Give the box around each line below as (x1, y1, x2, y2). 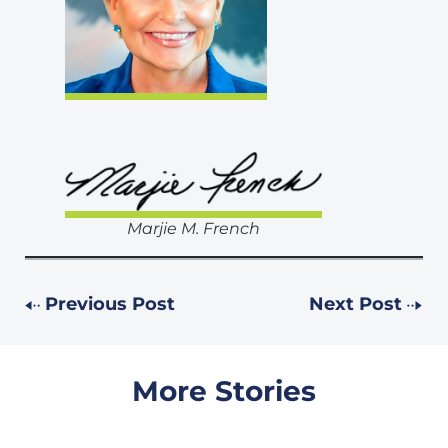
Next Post (309, 293, 402, 316)
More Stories (132, 373, 316, 408)
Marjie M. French (127, 218, 260, 238)
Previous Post (45, 293, 175, 316)
